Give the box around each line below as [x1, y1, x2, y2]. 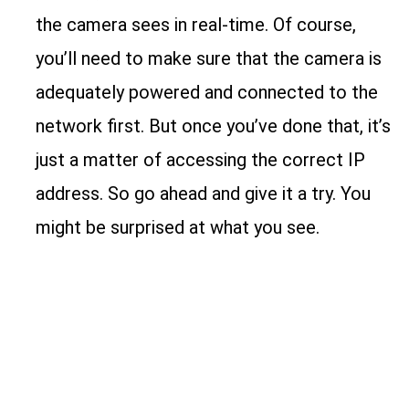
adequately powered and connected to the [36, 81, 379, 104]
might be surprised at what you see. [36, 216, 320, 239]
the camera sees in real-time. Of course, [36, 14, 357, 37]
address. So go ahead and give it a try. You [36, 183, 372, 205]
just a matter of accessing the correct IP [36, 149, 366, 172]
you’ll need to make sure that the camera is [36, 47, 383, 70]
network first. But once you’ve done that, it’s [36, 115, 392, 138]
